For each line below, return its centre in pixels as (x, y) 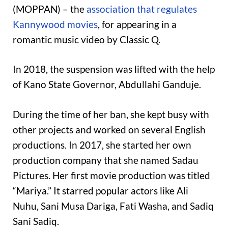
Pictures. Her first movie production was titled (111, 175)
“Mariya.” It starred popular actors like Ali (101, 190)
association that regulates (142, 9)
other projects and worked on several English (109, 129)
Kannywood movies (55, 24)
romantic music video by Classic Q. (87, 39)
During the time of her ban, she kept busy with (111, 114)
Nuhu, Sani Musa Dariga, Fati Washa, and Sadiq (113, 206)
